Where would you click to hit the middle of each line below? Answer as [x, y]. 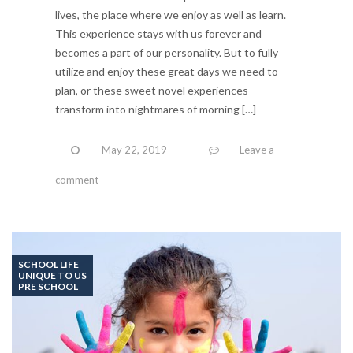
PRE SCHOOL [48, 286]
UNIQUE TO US [52, 275]
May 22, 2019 [134, 149]
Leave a [257, 149]
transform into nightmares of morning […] [156, 109]
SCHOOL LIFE [48, 264]
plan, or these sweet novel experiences [152, 90]
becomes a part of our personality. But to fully [167, 52]
